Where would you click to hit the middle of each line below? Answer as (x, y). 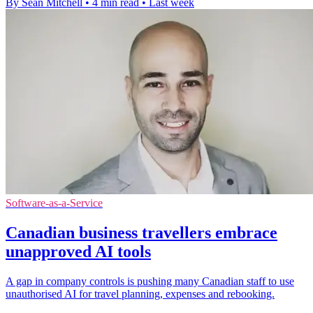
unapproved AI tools (78, 251)
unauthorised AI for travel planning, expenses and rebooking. (140, 293)
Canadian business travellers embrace (141, 232)
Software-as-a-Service (54, 203)
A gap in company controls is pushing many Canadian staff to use (150, 281)
